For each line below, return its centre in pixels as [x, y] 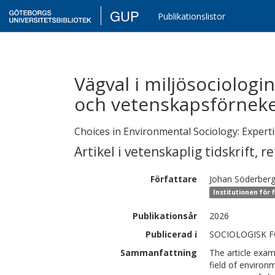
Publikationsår [165, 216]
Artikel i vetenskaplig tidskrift [165, 152]
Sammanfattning [159, 253]
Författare [174, 179]
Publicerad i [171, 234]
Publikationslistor [192, 16]
